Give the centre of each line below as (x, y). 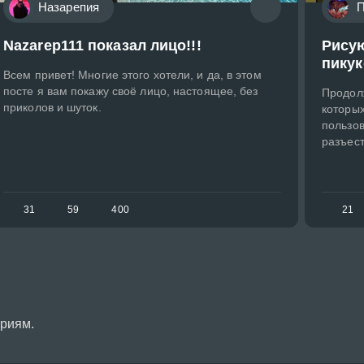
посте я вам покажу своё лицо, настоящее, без (131, 91)
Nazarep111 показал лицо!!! (102, 46)
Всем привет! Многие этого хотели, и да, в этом (132, 75)
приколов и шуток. (52, 108)
